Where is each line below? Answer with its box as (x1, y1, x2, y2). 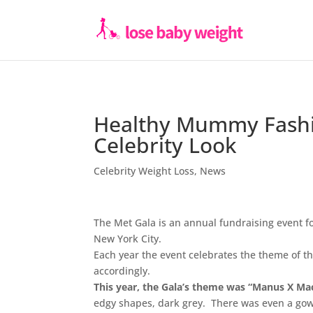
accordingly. (94, 264, 151, 277)
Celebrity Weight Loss (94, 164, 195, 177)
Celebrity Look (94, 131, 237, 159)
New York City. (94, 232, 162, 245)
